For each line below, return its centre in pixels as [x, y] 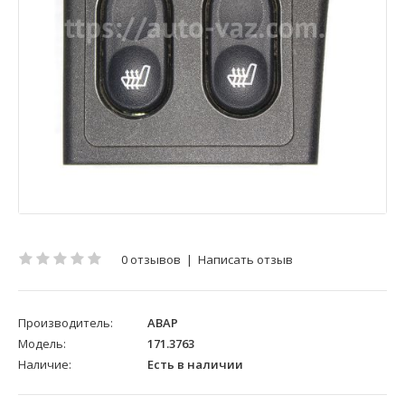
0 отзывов [151, 260]
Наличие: [45, 365]
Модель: [42, 344]
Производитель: [66, 323]
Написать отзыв [245, 260]
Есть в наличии [194, 365]
